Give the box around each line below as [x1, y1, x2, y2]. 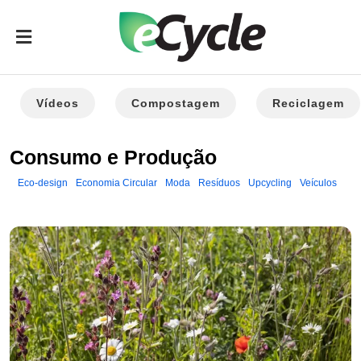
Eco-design [18, 177, 68, 189]
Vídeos [36, 97, 79, 110]
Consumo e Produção [10, 146, 217, 168]
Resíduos [198, 177, 240, 189]
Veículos [300, 177, 337, 189]
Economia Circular [76, 177, 157, 189]
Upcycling [248, 177, 292, 189]
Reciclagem [272, 97, 344, 110]
